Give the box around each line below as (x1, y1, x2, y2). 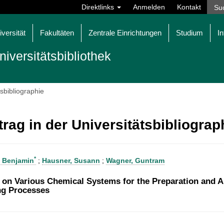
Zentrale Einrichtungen (88, 28, 161, 37)
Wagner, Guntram (106, 156, 164, 165)
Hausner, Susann (42, 156, 100, 165)
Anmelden (133, 3, 165, 11)
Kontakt (177, 3, 201, 11)
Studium (176, 28, 203, 37)
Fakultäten (40, 28, 74, 37)
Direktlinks (81, 3, 116, 11)
